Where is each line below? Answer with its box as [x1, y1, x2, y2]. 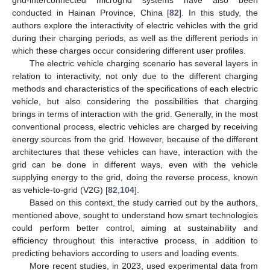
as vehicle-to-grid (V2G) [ [12, 185, 108, 195]
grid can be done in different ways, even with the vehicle [12, 160, 258, 170]
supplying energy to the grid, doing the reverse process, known [12, 172, 258, 183]
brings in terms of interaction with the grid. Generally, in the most [12, 109, 258, 119]
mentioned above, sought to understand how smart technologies [12, 210, 258, 221]
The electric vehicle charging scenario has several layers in [29, 58, 258, 69]
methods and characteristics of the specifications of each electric [12, 84, 258, 94]
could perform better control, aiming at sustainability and [12, 223, 258, 233]
